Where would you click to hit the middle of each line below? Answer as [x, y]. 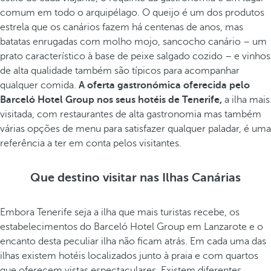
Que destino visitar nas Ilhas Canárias [135, 178]
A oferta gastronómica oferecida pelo [164, 85]
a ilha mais [246, 100]
